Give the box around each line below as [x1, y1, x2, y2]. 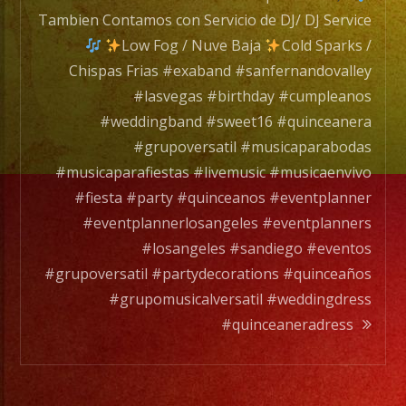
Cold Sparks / [281, 35, 372, 55]
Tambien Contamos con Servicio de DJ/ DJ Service [37, 10, 372, 30]
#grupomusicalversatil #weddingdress [108, 289, 372, 309]
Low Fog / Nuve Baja [121, 35, 266, 55]
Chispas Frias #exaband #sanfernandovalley [68, 61, 372, 81]
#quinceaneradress [220, 314, 353, 334]
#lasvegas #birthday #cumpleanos [132, 86, 372, 106]
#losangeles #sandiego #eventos [140, 238, 372, 258]
